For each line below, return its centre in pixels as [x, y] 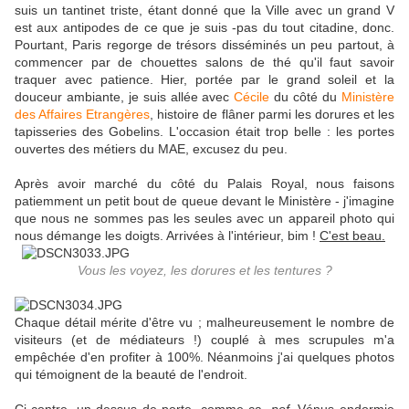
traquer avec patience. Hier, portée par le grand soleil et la [204, 80]
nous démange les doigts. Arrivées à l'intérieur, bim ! [167, 236]
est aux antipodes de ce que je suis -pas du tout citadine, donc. [204, 28]
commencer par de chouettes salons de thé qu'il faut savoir [204, 63]
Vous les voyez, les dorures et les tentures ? [204, 271]
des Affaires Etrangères [83, 115]
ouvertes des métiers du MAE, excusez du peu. [151, 149]
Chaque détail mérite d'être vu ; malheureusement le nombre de [204, 323]
